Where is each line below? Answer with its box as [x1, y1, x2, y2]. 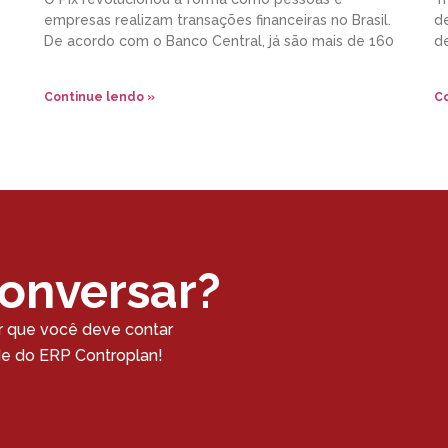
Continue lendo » [44, 90, 155, 105]
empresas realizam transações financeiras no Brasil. [44, 12, 391, 29]
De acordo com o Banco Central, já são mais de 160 [44, 33, 394, 50]
